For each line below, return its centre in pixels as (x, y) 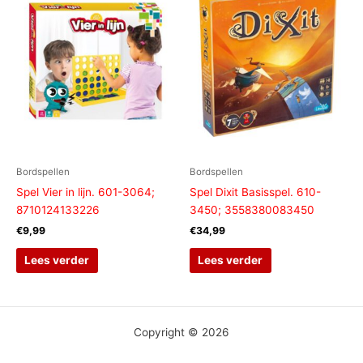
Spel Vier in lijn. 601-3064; (85, 192)
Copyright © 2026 (181, 332)
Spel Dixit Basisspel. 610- (255, 192)
